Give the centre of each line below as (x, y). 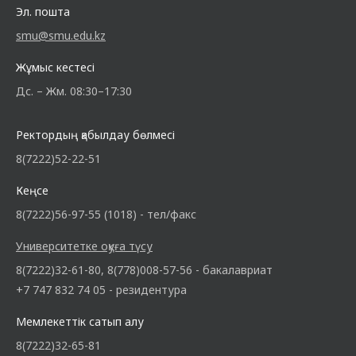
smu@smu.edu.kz (61, 36)
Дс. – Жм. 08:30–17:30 (74, 91)
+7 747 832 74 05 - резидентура (101, 290)
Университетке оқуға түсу (84, 246)
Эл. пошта (43, 12)
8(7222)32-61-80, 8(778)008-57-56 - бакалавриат (144, 270)
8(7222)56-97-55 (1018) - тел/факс (106, 215)
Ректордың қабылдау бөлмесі (95, 135)
